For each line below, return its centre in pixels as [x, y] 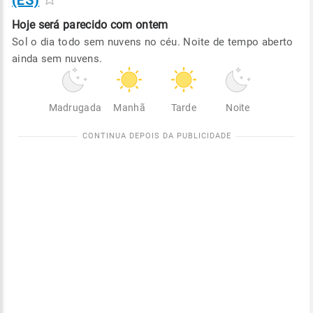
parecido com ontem [116, 25]
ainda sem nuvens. [57, 59]
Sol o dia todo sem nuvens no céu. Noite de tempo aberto [153, 42]
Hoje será [36, 25]
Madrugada [75, 108]
